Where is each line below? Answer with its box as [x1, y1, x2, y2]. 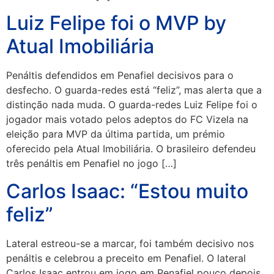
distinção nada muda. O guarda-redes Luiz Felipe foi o [6, 98, 257, 111]
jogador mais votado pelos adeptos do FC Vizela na [6, 113, 248, 126]
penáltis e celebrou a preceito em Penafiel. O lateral [6, 251, 246, 264]
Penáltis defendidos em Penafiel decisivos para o [6, 69, 234, 82]
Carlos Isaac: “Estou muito [6, 179, 248, 203]
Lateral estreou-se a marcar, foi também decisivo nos [6, 237, 254, 250]
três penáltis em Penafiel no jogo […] [6, 157, 177, 170]
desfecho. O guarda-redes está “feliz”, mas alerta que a [6, 84, 262, 97]
